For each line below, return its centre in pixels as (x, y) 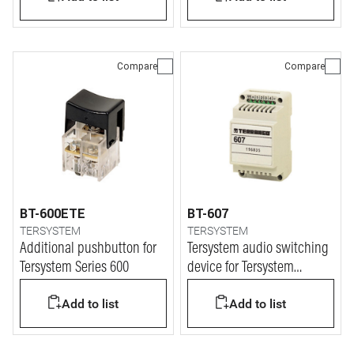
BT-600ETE (53, 213)
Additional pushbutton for (88, 249)
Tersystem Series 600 (74, 268)
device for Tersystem (241, 268)
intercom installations (245, 287)
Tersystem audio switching (258, 249)
